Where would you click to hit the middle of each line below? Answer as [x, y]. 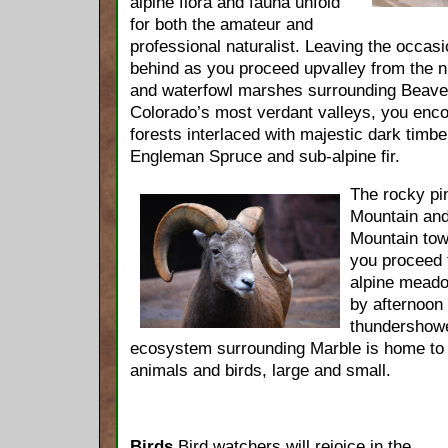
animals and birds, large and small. [260, 370]
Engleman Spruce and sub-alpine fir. [265, 156]
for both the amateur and [221, 24]
